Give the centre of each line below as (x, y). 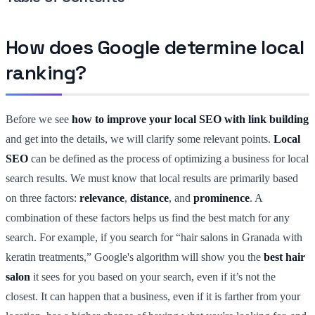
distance (149, 198)
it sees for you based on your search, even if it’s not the (153, 276)
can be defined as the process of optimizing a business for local (168, 158)
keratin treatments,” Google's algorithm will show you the (135, 257)
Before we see (39, 119)
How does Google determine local (155, 47)
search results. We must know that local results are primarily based (152, 178)
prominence (221, 198)
